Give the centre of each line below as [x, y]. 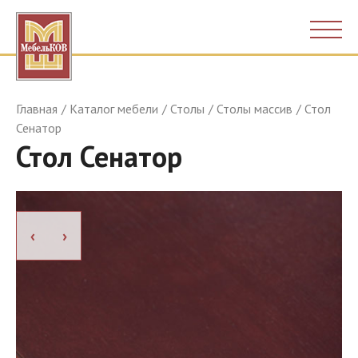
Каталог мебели [114, 109]
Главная [37, 109]
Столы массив [255, 109]
